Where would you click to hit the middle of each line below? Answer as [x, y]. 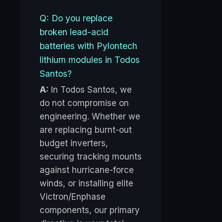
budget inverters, [74, 143]
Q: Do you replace [76, 18]
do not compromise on [84, 103]
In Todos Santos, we [90, 90]
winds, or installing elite [86, 184]
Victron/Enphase [73, 197]
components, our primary [90, 210]
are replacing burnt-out [86, 130]
